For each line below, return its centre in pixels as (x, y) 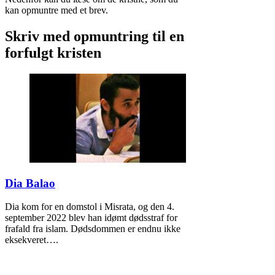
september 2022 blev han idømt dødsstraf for (91, 218)
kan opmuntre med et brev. (56, 10)
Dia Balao (30, 183)
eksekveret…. (32, 240)
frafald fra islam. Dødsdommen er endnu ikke (93, 229)
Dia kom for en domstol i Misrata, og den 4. (90, 207)
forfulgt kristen (53, 53)
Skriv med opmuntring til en (95, 37)
